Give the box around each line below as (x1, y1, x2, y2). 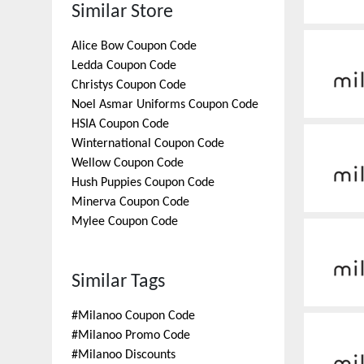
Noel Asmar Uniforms (71, 98, 185, 111)
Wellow (71, 157, 110, 170)
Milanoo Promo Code (78, 329, 190, 342)
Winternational (71, 137, 151, 150)
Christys (71, 79, 113, 92)
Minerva (71, 196, 116, 209)
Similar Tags (71, 272, 165, 292)
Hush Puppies (71, 176, 141, 189)
